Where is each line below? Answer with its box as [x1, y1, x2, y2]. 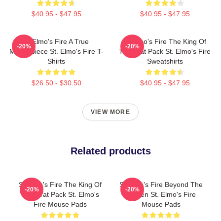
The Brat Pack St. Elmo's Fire [119, 47, 211, 56]
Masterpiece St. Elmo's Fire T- [9, 47, 104, 56]
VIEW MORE [91, 109, 130, 116]
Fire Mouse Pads [34, 200, 87, 209]
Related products [70, 146, 151, 157]
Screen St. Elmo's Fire [126, 190, 196, 199]
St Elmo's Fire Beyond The [119, 181, 203, 189]
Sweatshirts [147, 57, 183, 66]
